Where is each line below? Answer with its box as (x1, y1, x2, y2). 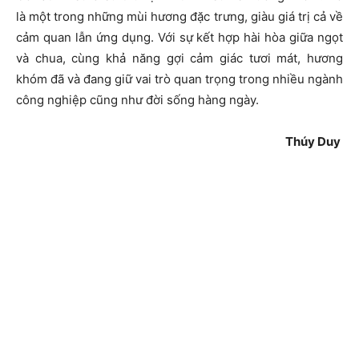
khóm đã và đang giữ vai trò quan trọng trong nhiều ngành (16, 71, 343, 87)
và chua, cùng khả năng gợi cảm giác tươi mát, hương (16, 50, 343, 67)
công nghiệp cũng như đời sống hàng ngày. (16, 92, 259, 108)
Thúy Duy (285, 134, 343, 150)
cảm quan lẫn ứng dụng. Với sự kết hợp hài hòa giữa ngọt (16, 30, 343, 46)
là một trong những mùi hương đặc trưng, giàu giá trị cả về (16, 9, 343, 25)
